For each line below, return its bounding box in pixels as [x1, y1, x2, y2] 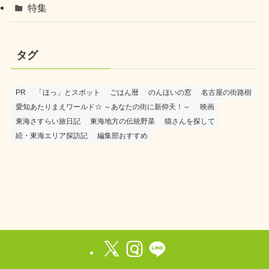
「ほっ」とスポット [35, 88, 100, 97]
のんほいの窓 [148, 88, 192, 97]
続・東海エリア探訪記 [15, 131, 88, 140]
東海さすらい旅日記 [15, 116, 80, 125]
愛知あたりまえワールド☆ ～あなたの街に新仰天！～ [15, 102, 190, 111]
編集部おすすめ [97, 131, 148, 140]
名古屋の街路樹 [201, 88, 252, 97]
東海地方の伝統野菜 [89, 116, 155, 125]
